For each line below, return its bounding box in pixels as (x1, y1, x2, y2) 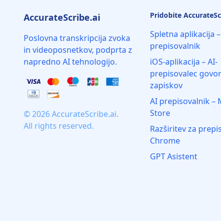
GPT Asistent (150, 151, 197, 162)
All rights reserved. (24, 120, 94, 131)
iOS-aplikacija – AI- (150, 56, 218, 67)
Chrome (150, 135, 180, 146)
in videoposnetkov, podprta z (24, 44, 132, 55)
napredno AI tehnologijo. (24, 56, 117, 67)
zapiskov (150, 80, 183, 91)
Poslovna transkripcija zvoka (24, 33, 130, 43)
